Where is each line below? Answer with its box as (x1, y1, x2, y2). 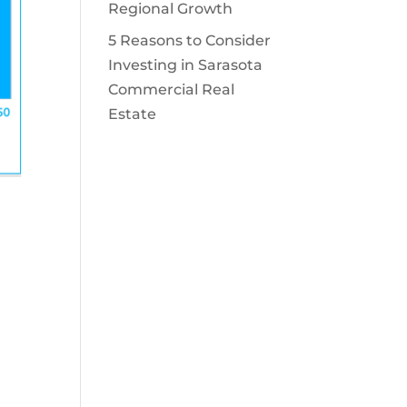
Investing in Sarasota (108, 56, 263, 74)
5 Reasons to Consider (108, 32, 272, 49)
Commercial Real (108, 81, 235, 98)
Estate (108, 105, 157, 123)
